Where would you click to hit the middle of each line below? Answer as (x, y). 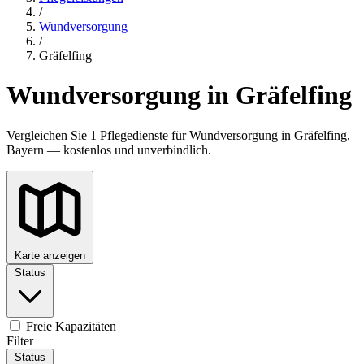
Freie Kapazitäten (69, 326)
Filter (20, 340)
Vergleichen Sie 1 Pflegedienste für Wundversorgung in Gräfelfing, (178, 135)
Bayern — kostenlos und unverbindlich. (109, 149)
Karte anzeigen (50, 255)
